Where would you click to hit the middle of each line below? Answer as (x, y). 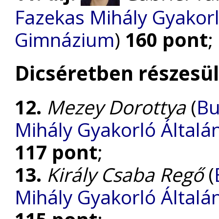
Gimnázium (65, 40)
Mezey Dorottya (116, 107)
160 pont (166, 40)
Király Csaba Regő (125, 175)
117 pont (56, 152)
